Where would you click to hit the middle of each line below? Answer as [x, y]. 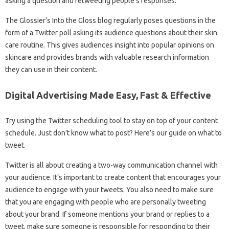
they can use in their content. [51, 69]
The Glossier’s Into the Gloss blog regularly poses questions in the [110, 20]
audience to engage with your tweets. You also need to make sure [109, 189]
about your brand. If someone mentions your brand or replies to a [107, 214]
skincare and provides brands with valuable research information [107, 57]
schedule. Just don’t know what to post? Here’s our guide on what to [113, 133]
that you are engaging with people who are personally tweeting [106, 202]
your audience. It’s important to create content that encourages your [113, 177]
